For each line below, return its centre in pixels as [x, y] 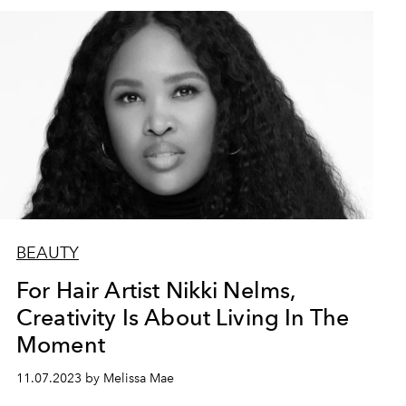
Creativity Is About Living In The [183, 317]
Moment [60, 344]
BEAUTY [47, 253]
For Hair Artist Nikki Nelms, [156, 290]
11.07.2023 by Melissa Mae [95, 378]
